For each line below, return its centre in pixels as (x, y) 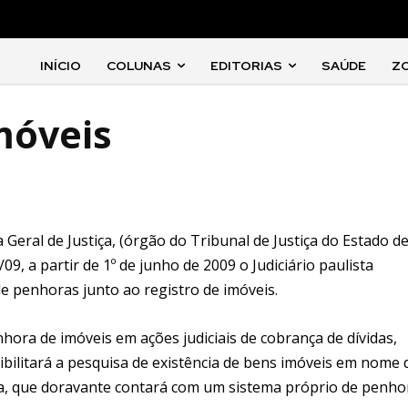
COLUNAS (139, 66)
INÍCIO (61, 66)
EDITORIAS (247, 66)
